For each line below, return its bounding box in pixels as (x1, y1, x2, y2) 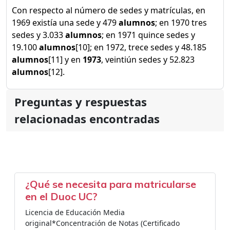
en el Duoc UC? (25, 190, 98, 203)
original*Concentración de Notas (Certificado (25, 218, 180, 228)
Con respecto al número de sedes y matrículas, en (12, 5, 205, 16)
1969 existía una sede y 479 (12, 17, 119, 28)
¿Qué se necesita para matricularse (25, 178, 196, 190)
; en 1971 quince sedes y (102, 29, 195, 41)
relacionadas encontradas (14, 111, 160, 126)
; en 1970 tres (155, 17, 207, 28)
